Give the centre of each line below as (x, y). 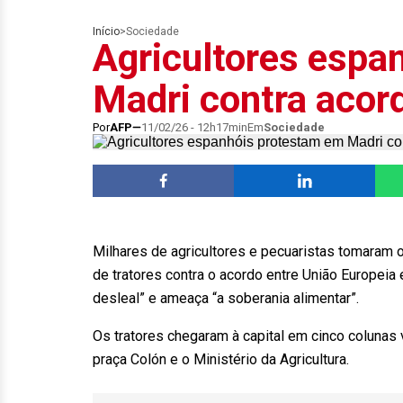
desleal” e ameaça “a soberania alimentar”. (226, 298)
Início (106, 31)
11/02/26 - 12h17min (194, 127)
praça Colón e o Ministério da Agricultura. (221, 359)
